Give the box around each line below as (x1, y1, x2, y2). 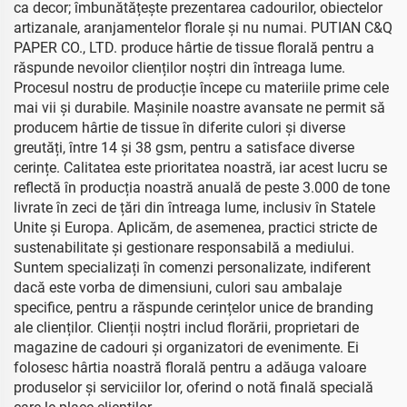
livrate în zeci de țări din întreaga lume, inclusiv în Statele (14, 199, 375, 216)
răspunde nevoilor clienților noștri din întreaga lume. (14, 59, 345, 76)
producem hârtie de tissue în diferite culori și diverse (14, 119, 345, 136)
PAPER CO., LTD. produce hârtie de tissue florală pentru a (14, 39, 374, 56)
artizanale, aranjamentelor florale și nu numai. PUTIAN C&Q (14, 19, 392, 36)
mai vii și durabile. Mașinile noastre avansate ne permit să (14, 99, 385, 116)
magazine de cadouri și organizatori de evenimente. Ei (14, 339, 359, 356)
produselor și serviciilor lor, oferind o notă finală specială (14, 379, 373, 396)
